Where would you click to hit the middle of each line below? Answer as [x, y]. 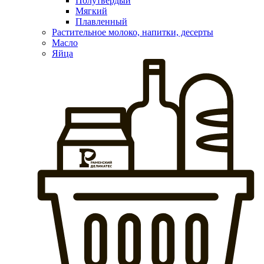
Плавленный [101, 22]
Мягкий [91, 11]
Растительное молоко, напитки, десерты [133, 32]
